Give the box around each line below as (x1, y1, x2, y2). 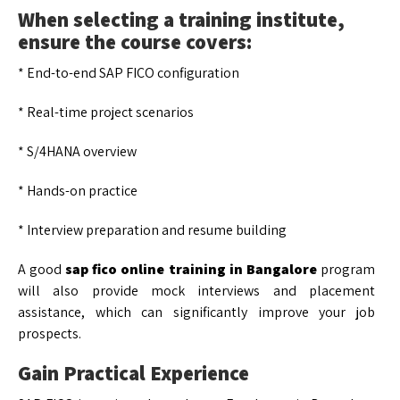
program (316, 259, 375, 279)
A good (18, 259, 66, 279)
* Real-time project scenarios (18, 102, 194, 121)
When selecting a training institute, (18, 5, 345, 33)
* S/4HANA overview (18, 141, 137, 161)
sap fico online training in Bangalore (65, 259, 317, 279)
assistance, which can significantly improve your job (18, 302, 375, 321)
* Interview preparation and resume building (18, 220, 287, 239)
